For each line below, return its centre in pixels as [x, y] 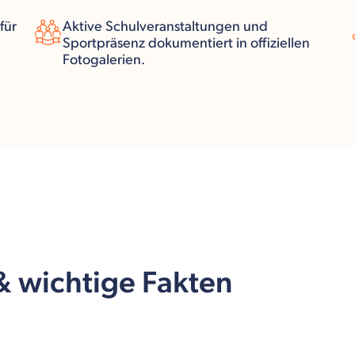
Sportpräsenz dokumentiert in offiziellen [186, 43]
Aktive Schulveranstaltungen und [165, 26]
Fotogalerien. [104, 59]
